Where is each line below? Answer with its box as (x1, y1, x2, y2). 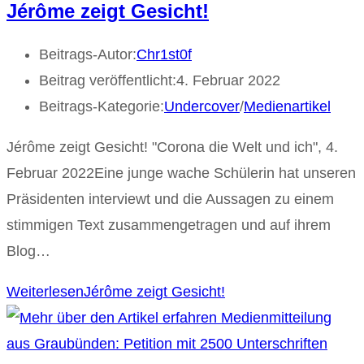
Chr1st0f (136, 46, 192, 63)
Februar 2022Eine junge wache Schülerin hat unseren (6, 165, 356, 182)
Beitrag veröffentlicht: (39, 72, 176, 89)
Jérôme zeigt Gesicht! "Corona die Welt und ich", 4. (6, 139, 338, 156)
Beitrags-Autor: (39, 46, 136, 63)
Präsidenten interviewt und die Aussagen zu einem (6, 191, 334, 208)
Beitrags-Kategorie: (39, 98, 164, 115)
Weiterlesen (6, 284, 84, 301)
